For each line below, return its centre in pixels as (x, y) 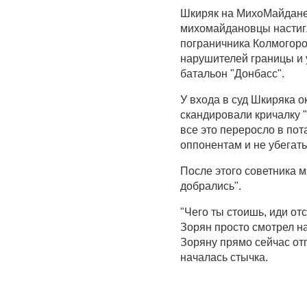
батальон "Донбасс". (232, 74)
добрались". (211, 186)
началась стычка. (224, 258)
